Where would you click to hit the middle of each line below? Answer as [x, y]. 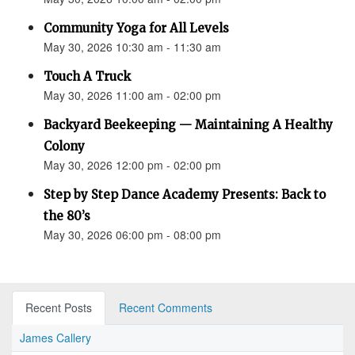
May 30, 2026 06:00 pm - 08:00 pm [132, 235]
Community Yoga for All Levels [136, 29]
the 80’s [67, 216]
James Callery [55, 338]
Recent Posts [59, 308]
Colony [64, 147]
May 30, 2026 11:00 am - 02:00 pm [132, 95]
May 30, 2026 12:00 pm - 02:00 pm [132, 165]
